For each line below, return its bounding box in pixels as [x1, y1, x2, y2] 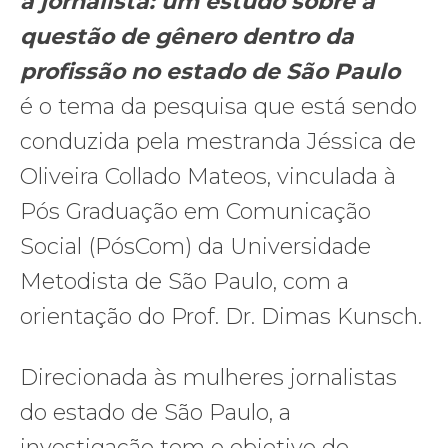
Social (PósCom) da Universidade [20, 232, 371, 260]
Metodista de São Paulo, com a [20, 267, 349, 295]
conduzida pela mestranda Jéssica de [20, 127, 416, 155]
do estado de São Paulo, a [20, 398, 291, 426]
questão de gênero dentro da [20, 22, 354, 50]
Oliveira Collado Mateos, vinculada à [20, 162, 396, 190]
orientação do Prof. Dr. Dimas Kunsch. [20, 302, 422, 330]
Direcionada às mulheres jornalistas [20, 363, 397, 391]
